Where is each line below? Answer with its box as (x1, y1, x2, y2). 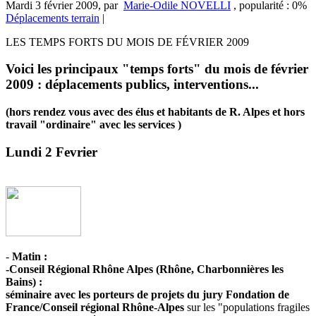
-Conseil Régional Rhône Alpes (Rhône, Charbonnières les (6, 262, 284, 275)
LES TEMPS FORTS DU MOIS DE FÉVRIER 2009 (6, 35, 249, 48)
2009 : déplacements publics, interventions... (6, 77, 259, 92)
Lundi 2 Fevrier (6, 144, 97, 159)
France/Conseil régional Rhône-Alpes (6, 300, 187, 313)
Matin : (12, 250, 47, 262)
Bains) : (6, 275, 42, 288)
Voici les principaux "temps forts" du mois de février (6, 61, 308, 77)
